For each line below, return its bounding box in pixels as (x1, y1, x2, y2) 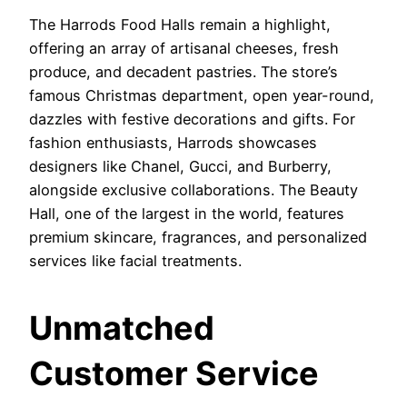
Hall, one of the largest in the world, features (29, 203, 344, 223)
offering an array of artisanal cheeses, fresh (29, 38, 339, 57)
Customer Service (29, 352, 319, 393)
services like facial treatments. (29, 251, 242, 270)
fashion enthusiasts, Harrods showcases (29, 133, 317, 152)
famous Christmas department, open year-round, (29, 85, 374, 104)
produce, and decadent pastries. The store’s (29, 62, 338, 81)
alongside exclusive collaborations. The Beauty (29, 180, 358, 199)
